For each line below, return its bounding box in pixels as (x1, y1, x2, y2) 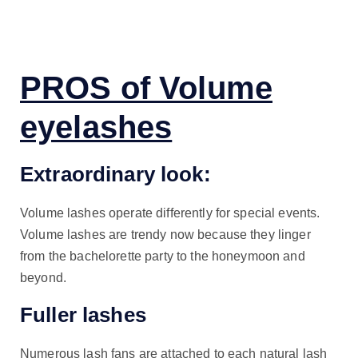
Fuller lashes (20, 303, 146, 328)
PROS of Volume (20, 70, 272, 106)
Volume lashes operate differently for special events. (20, 205, 320, 220)
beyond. (20, 270, 66, 284)
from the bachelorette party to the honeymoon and (20, 249, 305, 263)
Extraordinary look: (20, 162, 211, 187)
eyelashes (20, 109, 173, 145)
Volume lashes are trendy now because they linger (20, 227, 311, 241)
